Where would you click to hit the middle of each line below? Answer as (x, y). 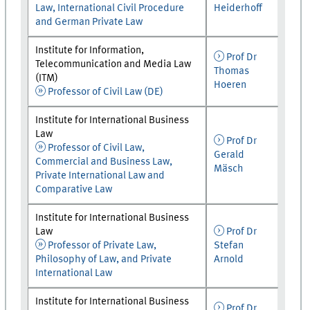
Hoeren (230, 85)
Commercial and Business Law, (104, 162)
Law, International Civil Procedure (110, 8)
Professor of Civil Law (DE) (106, 92)
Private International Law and (100, 175)
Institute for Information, (90, 50)
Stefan (229, 245)
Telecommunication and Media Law (113, 64)
